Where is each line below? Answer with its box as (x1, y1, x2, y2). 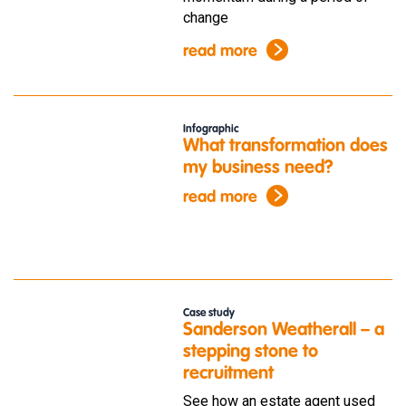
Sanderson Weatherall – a (182, 322, 384, 341)
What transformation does (182, 137, 388, 156)
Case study (182, 308, 235, 320)
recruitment (182, 365, 274, 384)
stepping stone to (182, 343, 318, 362)
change (182, 8, 228, 26)
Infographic (182, 123, 239, 135)
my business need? (182, 159, 333, 178)
